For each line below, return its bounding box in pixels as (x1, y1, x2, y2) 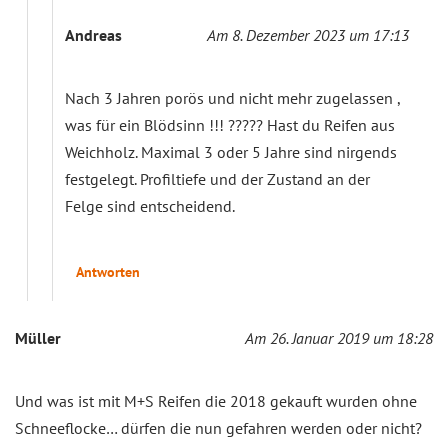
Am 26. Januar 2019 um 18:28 (245, 327, 433, 348)
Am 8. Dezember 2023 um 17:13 (207, 24, 409, 45)
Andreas (65, 24, 122, 45)
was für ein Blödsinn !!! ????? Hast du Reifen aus (65, 114, 395, 135)
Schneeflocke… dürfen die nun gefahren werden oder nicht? (15, 417, 422, 438)
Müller (15, 327, 61, 348)
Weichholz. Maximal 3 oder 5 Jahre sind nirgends (65, 141, 397, 162)
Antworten (76, 262, 140, 281)
